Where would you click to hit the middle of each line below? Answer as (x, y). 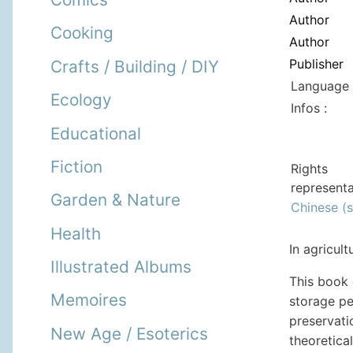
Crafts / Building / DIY (135, 66)
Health (76, 233)
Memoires (89, 300)
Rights (309, 169)
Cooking (82, 33)
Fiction (76, 166)
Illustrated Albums (121, 267)
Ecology (81, 100)
